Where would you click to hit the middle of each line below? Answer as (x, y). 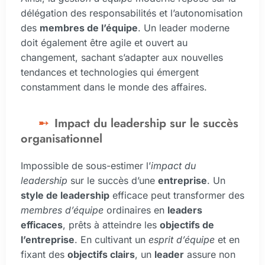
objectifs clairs (101, 255)
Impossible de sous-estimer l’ (86, 166)
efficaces (42, 225)
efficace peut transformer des (177, 195)
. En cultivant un (112, 240)
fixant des (44, 255)
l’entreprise (48, 240)
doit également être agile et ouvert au (104, 43)
